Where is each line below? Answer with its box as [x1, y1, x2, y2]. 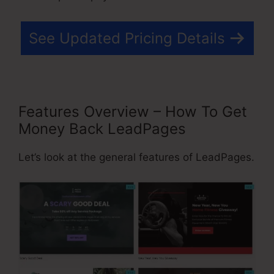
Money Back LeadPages [18, 119, 186, 138]
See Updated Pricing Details [28, 29, 225, 47]
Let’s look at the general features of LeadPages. [18, 150, 254, 163]
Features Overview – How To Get [18, 102, 247, 120]
